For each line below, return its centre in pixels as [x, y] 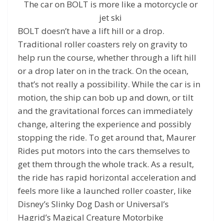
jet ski [110, 18]
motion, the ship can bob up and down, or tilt [106, 98]
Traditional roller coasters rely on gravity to [103, 44]
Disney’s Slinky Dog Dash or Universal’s [93, 204]
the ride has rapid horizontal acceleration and [107, 178]
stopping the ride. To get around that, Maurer [107, 138]
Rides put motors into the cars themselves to [104, 151]
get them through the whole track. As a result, [106, 164]
